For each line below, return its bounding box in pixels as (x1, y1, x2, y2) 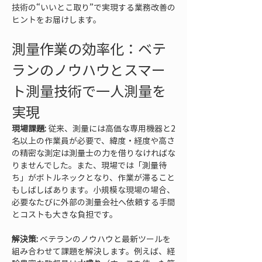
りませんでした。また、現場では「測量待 (12, 159, 167, 171)
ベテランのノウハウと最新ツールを (38, 233, 171, 244)
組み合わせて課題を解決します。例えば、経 (12, 245, 175, 257)
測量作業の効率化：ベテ (12, 38, 166, 59)
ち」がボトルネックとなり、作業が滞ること (12, 171, 175, 183)
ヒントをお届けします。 (12, 13, 101, 25)
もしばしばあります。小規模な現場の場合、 (12, 184, 175, 195)
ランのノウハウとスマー (12, 59, 166, 80)
